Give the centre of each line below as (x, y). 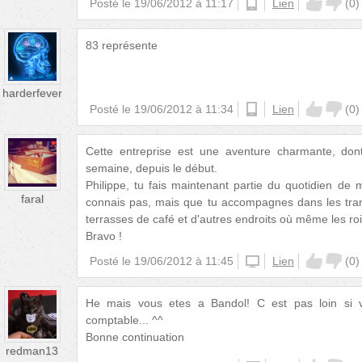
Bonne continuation (135, 337)
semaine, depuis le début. (152, 168)
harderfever (32, 93)
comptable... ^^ (124, 320)
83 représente (122, 45)
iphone (263, 261)
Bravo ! (104, 236)
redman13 (32, 351)
